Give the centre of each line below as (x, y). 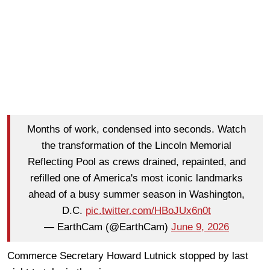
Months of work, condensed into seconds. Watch (137, 130)
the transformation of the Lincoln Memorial (137, 146)
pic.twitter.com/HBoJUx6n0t (148, 211)
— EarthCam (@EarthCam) (108, 227)
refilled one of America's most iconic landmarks (137, 178)
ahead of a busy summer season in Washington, (137, 195)
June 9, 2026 (200, 227)
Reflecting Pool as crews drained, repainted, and (137, 162)
